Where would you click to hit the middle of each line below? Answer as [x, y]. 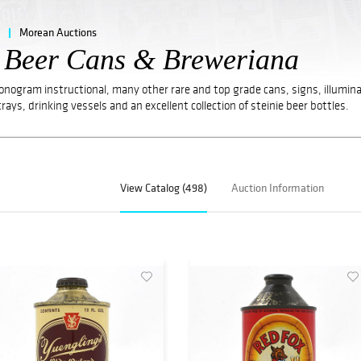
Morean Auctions [58, 32]
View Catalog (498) [164, 188]
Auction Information [278, 188]
